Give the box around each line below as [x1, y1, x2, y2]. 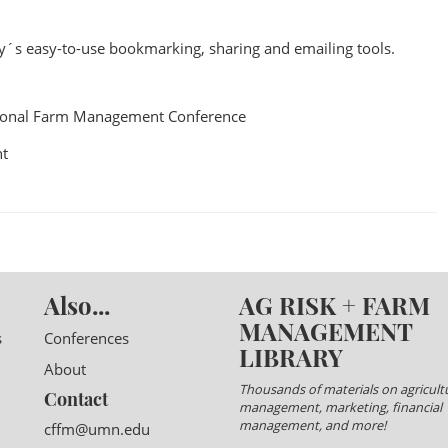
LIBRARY [239, 340, 343, 373]
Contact [44, 386, 108, 411]
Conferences [44, 327, 129, 348]
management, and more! [239, 415, 386, 434]
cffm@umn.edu [44, 418, 150, 439]
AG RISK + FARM [239, 288, 430, 321]
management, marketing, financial [239, 397, 442, 416]
